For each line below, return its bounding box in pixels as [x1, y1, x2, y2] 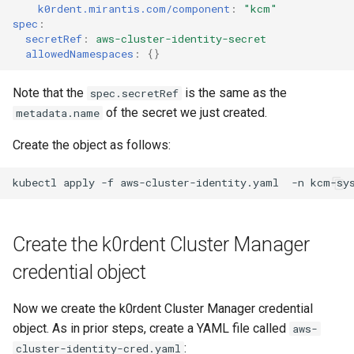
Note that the [13, 85, 87, 100]
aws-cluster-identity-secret [96, 32, 266, 47]
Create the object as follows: [13, 137, 171, 153]
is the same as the [182, 85, 287, 100]
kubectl [13, 175, 57, 190]
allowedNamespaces [25, 47, 134, 62]
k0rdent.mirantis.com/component [38, 2, 230, 17]
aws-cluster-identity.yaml [120, 175, 279, 190]
